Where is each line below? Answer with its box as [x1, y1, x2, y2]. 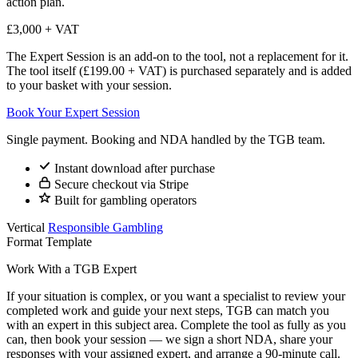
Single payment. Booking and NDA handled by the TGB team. [6, 133, 325, 147]
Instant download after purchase [51, 161, 215, 176]
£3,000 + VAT [6, 22, 79, 37]
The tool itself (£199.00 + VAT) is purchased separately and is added [6, 64, 352, 78]
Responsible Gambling [48, 221, 163, 235]
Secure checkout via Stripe [51, 177, 189, 192]
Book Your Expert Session [6, 105, 140, 120]
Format [6, 235, 42, 249]
